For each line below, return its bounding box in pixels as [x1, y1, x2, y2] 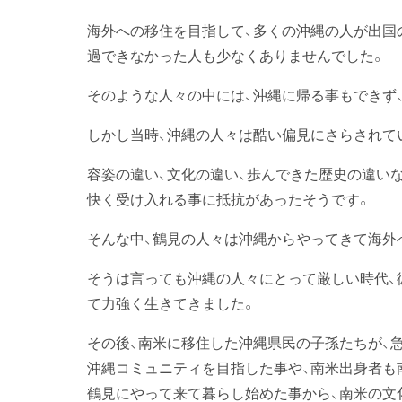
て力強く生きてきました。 [87, 292, 256, 313]
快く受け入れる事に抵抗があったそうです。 [87, 188, 371, 209]
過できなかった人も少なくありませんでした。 [87, 44, 385, 66]
